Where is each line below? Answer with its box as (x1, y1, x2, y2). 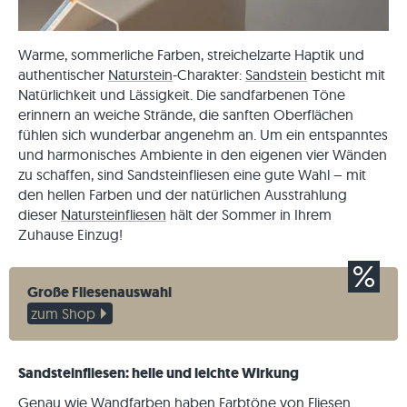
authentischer (18, 65, 108, 84)
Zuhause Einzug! (18, 225, 123, 243)
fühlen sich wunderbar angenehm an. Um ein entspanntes (18, 125, 388, 144)
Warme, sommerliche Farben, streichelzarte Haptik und (18, 45, 364, 64)
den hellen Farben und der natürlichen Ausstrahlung (18, 185, 347, 203)
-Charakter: (173, 65, 245, 84)
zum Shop (31, 304, 95, 323)
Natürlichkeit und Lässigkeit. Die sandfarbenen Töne (18, 85, 345, 104)
